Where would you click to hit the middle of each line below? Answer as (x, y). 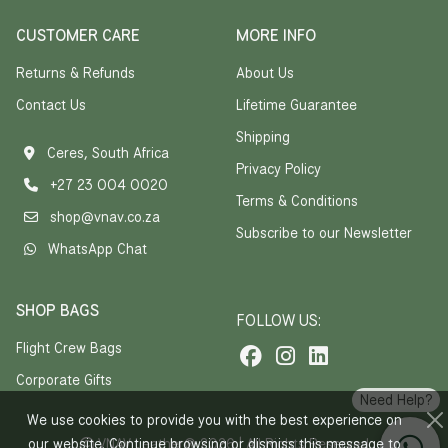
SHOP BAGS (57, 310)
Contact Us (51, 105)
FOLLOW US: (278, 320)
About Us (265, 73)
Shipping (263, 137)
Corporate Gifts (64, 380)
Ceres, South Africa (106, 153)
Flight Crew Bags (69, 348)
